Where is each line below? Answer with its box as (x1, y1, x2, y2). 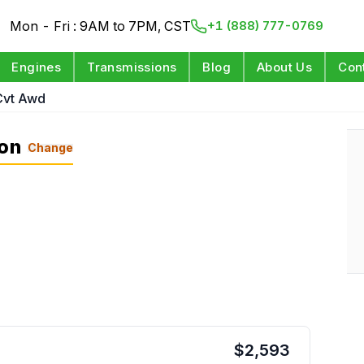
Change (28, 140, 74, 154)
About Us (257, 59, 313, 75)
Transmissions (87, 59, 177, 75)
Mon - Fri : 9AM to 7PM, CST (10, 18, 192, 34)
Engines (11, 59, 62, 75)
